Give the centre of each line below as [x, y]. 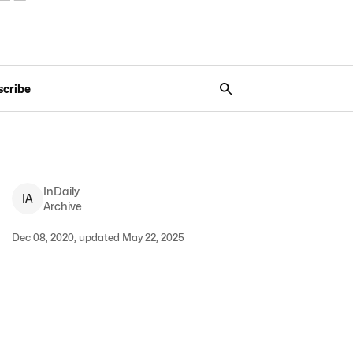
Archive [62, 206]
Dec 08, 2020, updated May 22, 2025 [98, 237]
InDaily [61, 191]
